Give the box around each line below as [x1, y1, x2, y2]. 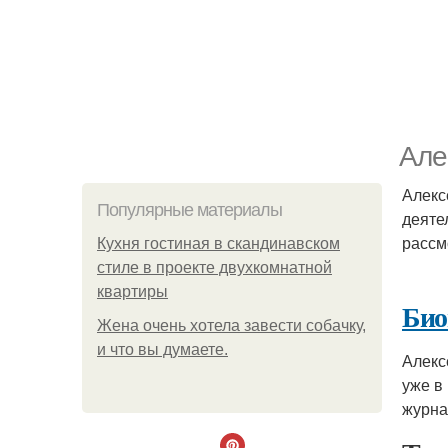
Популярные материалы [97, 200, 282, 220]
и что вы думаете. [97, 341, 228, 358]
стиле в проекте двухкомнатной [97, 259, 332, 276]
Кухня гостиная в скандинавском [97, 235, 340, 252]
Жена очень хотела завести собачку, [97, 317, 366, 334]
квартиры [97, 283, 168, 300]
